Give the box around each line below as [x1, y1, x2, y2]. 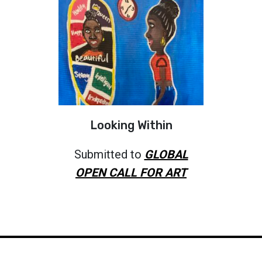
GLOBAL [144, 147, 188, 161]
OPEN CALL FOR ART [75, 165, 187, 180]
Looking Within [89, 118, 173, 132]
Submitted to [74, 147, 144, 161]
